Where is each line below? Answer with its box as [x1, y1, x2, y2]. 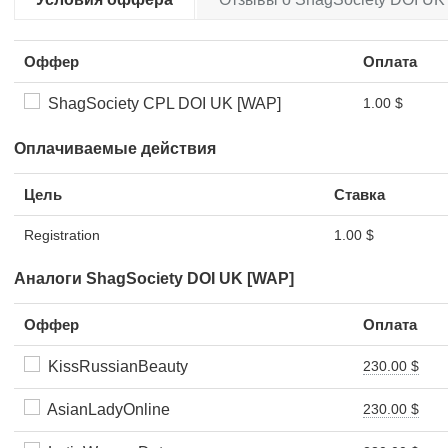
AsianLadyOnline [40, 401, 170, 418]
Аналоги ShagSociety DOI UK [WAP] [14, 270, 294, 287]
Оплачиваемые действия [14, 140, 216, 157]
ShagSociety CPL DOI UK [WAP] [40, 95, 281, 112]
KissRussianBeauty [40, 358, 188, 375]
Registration [24, 227, 100, 243]
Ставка [334, 186, 385, 203]
